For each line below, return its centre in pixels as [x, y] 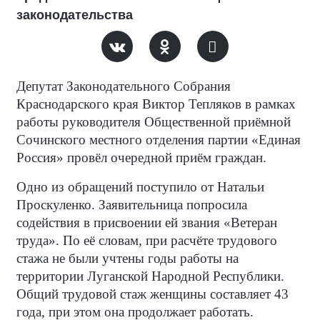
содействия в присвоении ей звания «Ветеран [147, 222]
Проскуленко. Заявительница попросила [132, 205]
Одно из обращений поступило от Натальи [140, 187]
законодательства [75, 15]
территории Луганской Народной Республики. [150, 276]
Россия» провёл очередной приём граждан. [141, 157]
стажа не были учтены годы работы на [127, 258]
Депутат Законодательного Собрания [124, 86]
